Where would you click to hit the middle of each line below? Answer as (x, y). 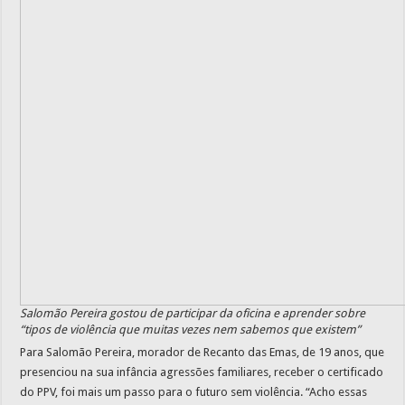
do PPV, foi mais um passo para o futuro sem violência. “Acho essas (194, 392)
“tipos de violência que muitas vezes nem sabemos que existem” (191, 330)
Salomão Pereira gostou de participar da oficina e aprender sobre (193, 313)
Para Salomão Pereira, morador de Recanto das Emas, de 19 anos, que (202, 352)
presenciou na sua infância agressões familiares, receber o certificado (202, 372)
